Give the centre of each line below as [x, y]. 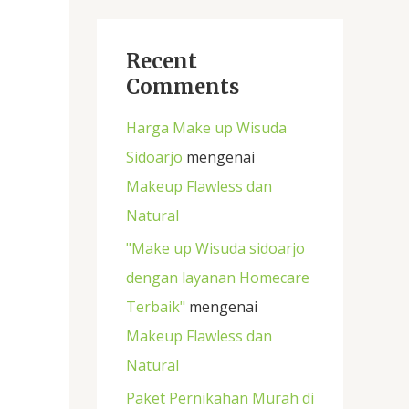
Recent [162, 61]
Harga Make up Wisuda [206, 128]
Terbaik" [156, 307]
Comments [183, 86]
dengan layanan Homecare [218, 278]
